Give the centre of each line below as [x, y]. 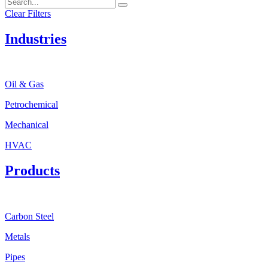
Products [32, 171]
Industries [36, 39]
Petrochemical [31, 105]
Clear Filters [28, 13]
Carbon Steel [29, 217]
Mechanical [27, 125]
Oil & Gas [24, 84]
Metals [17, 237]
